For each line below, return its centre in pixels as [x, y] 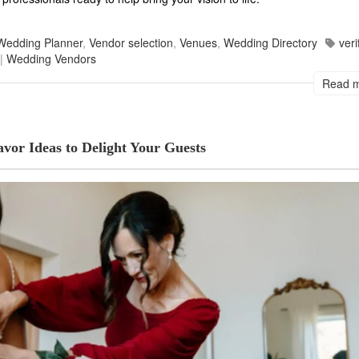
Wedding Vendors [51, 58]
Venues [198, 42]
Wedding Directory [270, 42]
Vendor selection [131, 42]
